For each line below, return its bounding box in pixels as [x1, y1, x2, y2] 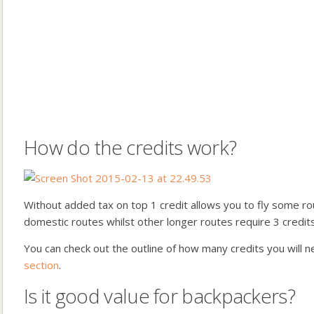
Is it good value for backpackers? [24, 282, 295, 309]
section [24, 258, 59, 272]
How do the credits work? [24, 134, 237, 161]
